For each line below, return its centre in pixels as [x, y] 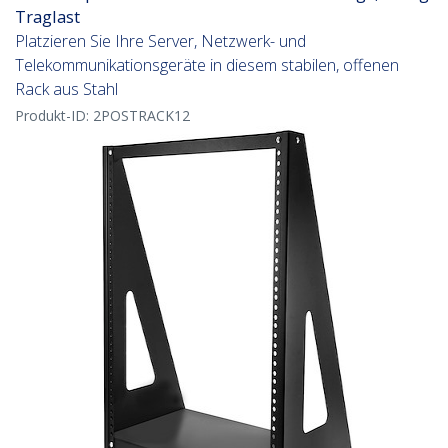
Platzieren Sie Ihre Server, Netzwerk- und [160, 41]
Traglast [47, 17]
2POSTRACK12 [141, 116]
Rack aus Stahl [66, 89]
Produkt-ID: [54, 116]
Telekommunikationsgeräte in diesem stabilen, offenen [207, 65]
